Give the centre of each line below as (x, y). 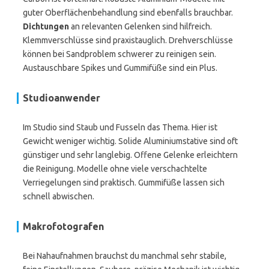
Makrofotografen (63, 226)
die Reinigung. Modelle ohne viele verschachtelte (115, 169)
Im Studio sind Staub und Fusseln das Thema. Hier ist (120, 127)
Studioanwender (62, 98)
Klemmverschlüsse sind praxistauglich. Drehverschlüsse (128, 40)
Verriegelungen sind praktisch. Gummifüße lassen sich (124, 183)
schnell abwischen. (59, 196)
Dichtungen (46, 26)
